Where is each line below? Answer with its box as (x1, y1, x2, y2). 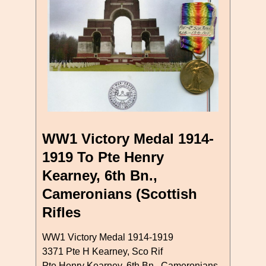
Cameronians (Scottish (42, 185, 197, 202)
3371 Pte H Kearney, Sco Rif (42, 246, 163, 256)
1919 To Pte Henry (42, 148, 164, 165)
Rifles (42, 204, 81, 220)
